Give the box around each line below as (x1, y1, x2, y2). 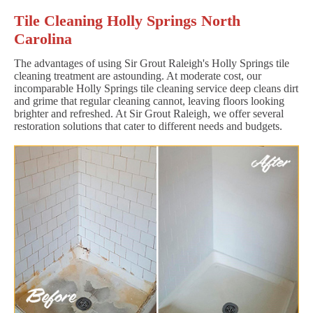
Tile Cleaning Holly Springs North (14, 11, 240, 29)
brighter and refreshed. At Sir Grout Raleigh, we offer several (14, 107, 284, 119)
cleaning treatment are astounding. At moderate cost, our (14, 69, 261, 82)
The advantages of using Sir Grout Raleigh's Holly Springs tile (14, 57, 289, 69)
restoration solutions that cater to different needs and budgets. (14, 119, 282, 132)
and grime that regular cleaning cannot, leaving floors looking (14, 94, 284, 107)
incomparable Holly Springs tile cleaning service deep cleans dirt (14, 82, 298, 94)
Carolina (14, 29, 72, 48)
